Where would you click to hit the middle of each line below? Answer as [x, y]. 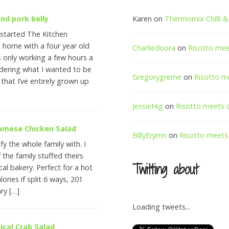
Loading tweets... [162, 207]
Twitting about [165, 169]
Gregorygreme [157, 77]
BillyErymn [150, 135]
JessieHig [148, 106]
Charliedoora [154, 48]
